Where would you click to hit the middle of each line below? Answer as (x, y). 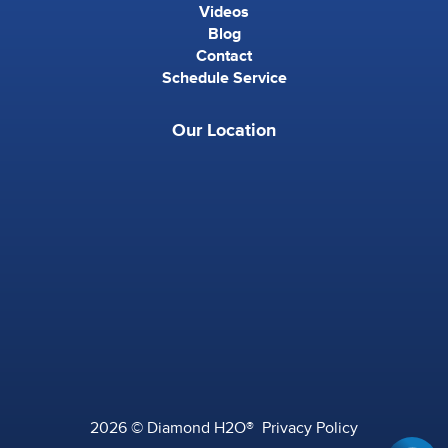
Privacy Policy (310, 428)
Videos (224, 12)
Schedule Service (224, 78)
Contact (224, 56)
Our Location (224, 130)
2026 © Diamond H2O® (176, 428)
